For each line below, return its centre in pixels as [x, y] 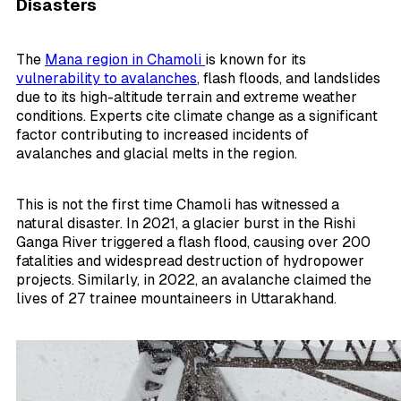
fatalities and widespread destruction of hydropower [190, 260]
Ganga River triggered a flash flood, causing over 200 [193, 242]
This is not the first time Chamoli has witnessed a [178, 204]
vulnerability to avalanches [107, 78]
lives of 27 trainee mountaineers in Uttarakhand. [176, 298]
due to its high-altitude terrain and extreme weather [187, 97]
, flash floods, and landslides [289, 78]
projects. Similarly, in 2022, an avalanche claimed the [194, 279]
